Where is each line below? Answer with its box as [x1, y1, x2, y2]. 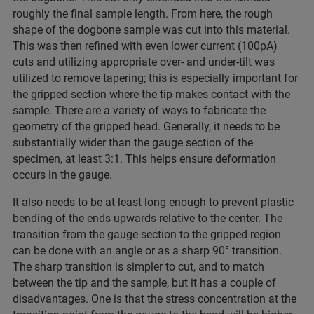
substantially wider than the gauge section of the [13, 135, 253, 149]
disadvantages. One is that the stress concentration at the [13, 292, 296, 306]
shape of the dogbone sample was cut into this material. [13, 22, 290, 36]
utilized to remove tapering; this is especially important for [13, 71, 298, 85]
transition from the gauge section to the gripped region [13, 227, 281, 241]
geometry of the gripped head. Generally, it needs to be [13, 119, 280, 133]
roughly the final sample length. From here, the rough [13, 6, 273, 20]
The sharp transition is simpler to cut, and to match [13, 259, 264, 273]
